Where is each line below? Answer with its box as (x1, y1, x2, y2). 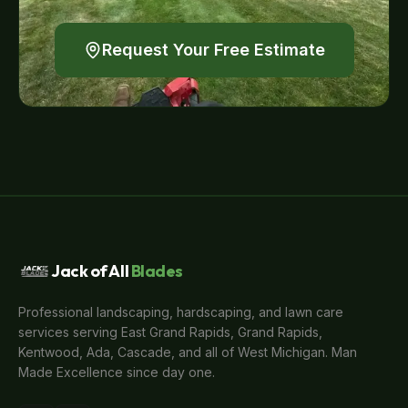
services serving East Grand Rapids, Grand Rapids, (18, 324, 322, 340)
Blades (130, 260, 183, 281)
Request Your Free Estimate (101, 40, 325, 59)
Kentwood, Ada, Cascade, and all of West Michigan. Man (18, 344, 357, 360)
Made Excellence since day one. (18, 364, 215, 380)
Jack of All (51, 260, 129, 281)
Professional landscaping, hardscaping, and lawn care (18, 304, 343, 320)
